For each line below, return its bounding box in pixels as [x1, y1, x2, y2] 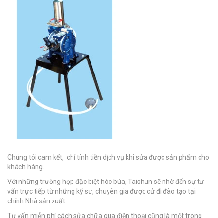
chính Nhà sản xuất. [7, 197, 67, 205]
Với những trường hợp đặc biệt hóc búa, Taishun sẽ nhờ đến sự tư [7, 177, 204, 185]
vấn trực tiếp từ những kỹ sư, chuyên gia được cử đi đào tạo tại [7, 187, 196, 195]
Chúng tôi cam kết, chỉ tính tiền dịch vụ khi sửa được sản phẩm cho [7, 153, 209, 161]
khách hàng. [7, 163, 44, 171]
